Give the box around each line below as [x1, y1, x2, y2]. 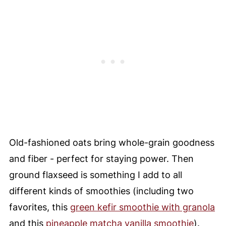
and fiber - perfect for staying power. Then [9, 153, 194, 164]
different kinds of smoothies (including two [9, 185, 194, 196]
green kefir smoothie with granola [70, 201, 215, 212]
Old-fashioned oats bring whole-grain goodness [9, 137, 214, 148]
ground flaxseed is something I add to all [9, 169, 182, 180]
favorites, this [9, 201, 70, 212]
